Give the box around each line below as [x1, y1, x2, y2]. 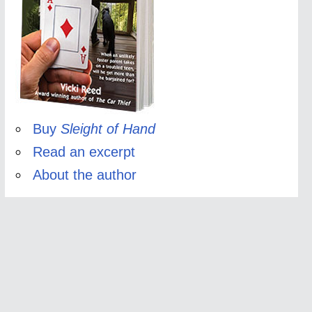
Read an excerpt [32, 144, 135, 159]
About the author [32, 167, 136, 182]
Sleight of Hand [60, 121, 155, 136]
